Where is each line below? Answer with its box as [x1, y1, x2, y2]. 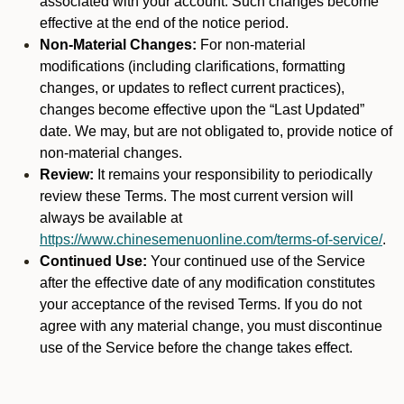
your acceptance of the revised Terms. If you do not [40, 297, 362, 312]
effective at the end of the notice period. [40, 15, 289, 31]
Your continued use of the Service [151, 253, 365, 269]
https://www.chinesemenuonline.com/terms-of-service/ [40, 232, 382, 247]
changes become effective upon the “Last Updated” [40, 102, 364, 117]
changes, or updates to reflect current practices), [40, 80, 344, 96]
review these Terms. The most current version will [40, 188, 353, 204]
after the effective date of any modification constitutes [40, 275, 375, 290]
